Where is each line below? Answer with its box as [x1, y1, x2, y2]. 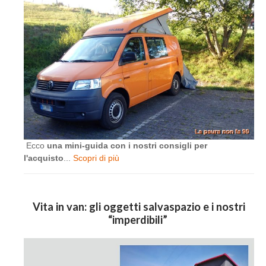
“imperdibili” [108, 213, 170, 226]
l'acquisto [24, 153, 64, 163]
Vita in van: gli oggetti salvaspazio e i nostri [33, 200, 245, 213]
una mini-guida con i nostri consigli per [47, 141, 207, 150]
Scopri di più [73, 153, 119, 163]
